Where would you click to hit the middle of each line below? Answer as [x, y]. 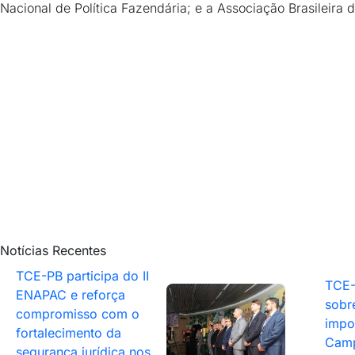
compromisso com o [78, 314]
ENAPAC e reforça [71, 295]
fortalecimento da [69, 333]
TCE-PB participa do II [82, 276]
